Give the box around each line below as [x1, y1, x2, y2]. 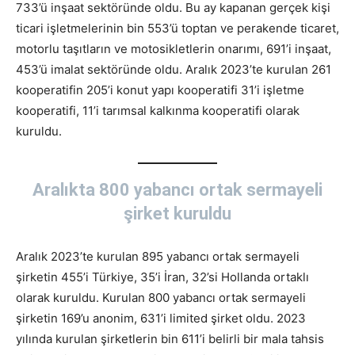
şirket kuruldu [124, 203, 231, 223]
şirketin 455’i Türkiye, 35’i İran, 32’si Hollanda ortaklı [16, 269, 309, 284]
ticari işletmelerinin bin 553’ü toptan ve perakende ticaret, [16, 20, 339, 36]
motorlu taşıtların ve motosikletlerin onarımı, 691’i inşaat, [16, 40, 331, 56]
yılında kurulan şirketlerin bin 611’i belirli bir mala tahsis [16, 330, 324, 346]
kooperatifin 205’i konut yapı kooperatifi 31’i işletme [16, 82, 304, 97]
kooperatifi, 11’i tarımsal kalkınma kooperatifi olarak [16, 102, 300, 118]
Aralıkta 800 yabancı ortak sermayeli [32, 179, 323, 200]
